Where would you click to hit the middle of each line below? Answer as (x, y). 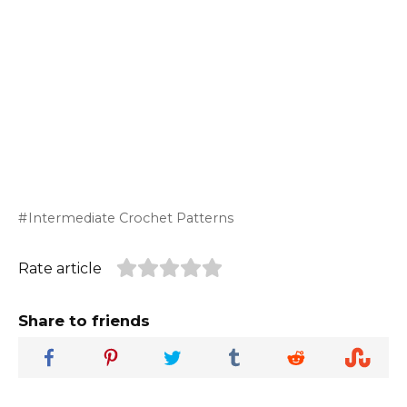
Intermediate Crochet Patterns (131, 218)
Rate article (60, 268)
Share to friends (84, 320)
